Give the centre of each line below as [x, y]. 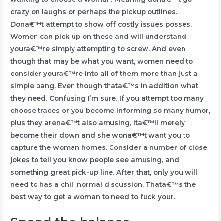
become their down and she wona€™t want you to [100, 135]
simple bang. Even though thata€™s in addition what [105, 86]
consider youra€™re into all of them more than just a [104, 74]
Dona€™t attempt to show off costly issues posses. [101, 24]
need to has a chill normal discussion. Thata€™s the [103, 185]
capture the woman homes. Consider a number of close [109, 148]
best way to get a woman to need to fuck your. [93, 197]
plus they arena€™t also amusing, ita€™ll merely [98, 123]
